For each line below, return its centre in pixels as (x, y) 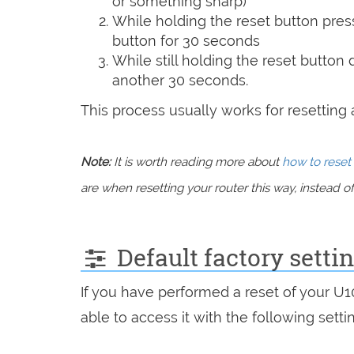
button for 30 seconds (186, 40)
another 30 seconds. (180, 80)
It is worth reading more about (196, 162)
